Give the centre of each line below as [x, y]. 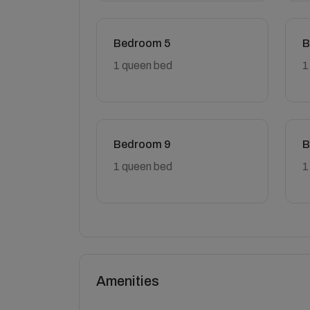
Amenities [128, 281]
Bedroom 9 [142, 144]
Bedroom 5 [142, 43]
